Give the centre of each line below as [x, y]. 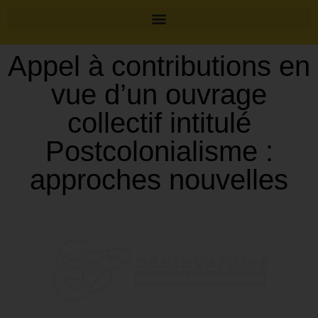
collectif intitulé [159, 123]
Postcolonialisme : [159, 151]
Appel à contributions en [159, 66]
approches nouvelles [159, 180]
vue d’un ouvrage [159, 94]
